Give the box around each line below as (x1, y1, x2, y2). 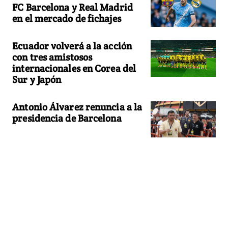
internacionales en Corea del (12, 62, 136, 74)
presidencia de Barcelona (12, 111, 122, 124)
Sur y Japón (12, 73, 62, 85)
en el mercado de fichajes (12, 12, 121, 24)
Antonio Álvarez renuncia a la (12, 100, 142, 113)
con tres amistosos (12, 50, 93, 63)
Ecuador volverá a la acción (12, 39, 132, 52)
